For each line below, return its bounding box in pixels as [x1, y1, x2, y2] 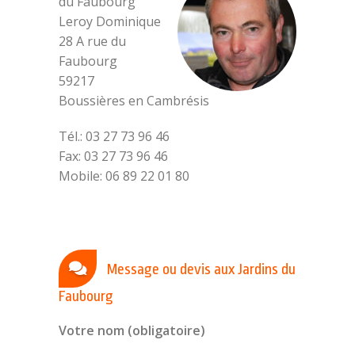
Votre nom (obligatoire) [59, 322, 205, 339]
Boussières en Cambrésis [59, 92, 209, 109]
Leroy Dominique [59, 13, 161, 30]
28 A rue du [59, 32, 126, 50]
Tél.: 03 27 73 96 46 [59, 128, 170, 145]
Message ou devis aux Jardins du [104, 261, 296, 278]
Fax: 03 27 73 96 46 [59, 147, 168, 165]
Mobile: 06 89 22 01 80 [59, 167, 189, 185]
